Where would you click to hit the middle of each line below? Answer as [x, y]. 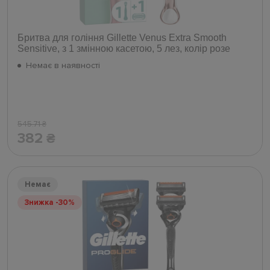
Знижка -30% [50, 203]
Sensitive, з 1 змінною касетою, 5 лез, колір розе [124, 49]
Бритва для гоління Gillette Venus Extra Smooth [122, 38]
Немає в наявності [63, 66]
